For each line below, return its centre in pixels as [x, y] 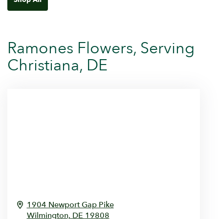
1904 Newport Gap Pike [70, 205]
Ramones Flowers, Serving [101, 48]
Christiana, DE [57, 65]
